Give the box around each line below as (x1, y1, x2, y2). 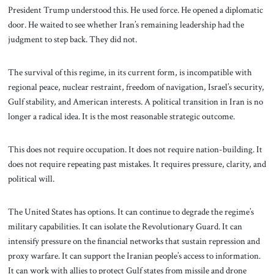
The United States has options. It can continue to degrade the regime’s (7, 205, 254, 218)
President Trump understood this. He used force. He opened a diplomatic (7, 4, 263, 17)
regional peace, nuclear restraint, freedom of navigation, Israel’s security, (7, 81, 264, 94)
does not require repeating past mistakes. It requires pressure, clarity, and (7, 157, 266, 170)
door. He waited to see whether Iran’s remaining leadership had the (7, 18, 244, 31)
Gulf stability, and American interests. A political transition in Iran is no (7, 95, 263, 108)
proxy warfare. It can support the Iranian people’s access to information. (7, 249, 261, 262)
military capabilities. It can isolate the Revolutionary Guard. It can (7, 220, 242, 232)
